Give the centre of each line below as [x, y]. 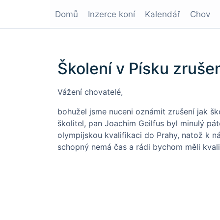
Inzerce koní [111, 14]
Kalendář [163, 14]
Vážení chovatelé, [90, 92]
